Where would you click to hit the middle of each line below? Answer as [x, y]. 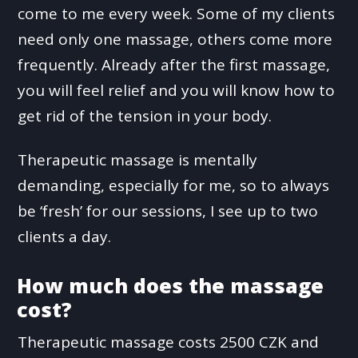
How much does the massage [171, 286]
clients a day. [65, 237]
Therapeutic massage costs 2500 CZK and [169, 342]
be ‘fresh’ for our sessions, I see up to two [168, 211]
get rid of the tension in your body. [145, 116]
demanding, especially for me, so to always [174, 186]
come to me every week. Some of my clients [177, 14]
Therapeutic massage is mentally [138, 160]
